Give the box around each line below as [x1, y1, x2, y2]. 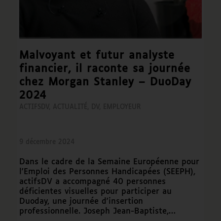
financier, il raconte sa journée [19, 64, 190, 74]
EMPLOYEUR [103, 104, 141, 110]
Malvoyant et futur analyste [19, 51, 175, 61]
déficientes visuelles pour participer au [19, 187, 172, 196]
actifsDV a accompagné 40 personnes [19, 178, 166, 186]
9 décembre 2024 [19, 139, 74, 146]
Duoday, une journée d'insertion [19, 197, 143, 206]
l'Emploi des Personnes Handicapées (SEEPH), [19, 168, 195, 176]
